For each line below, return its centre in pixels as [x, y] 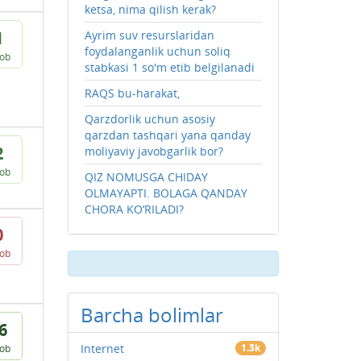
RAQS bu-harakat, [132, 93]
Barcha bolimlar [151, 315]
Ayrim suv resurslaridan [149, 35]
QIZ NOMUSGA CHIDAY [146, 177]
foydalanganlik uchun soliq [157, 51]
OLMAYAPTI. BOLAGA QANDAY [166, 193]
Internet [102, 349]
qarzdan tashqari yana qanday [167, 135]
